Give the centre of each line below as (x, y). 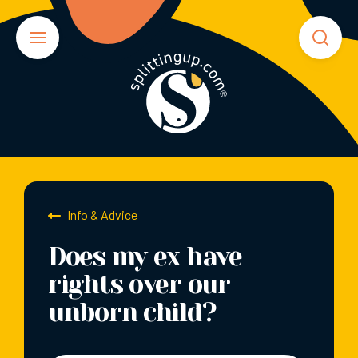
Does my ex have (145, 257)
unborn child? (132, 312)
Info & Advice (102, 215)
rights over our (139, 284)
